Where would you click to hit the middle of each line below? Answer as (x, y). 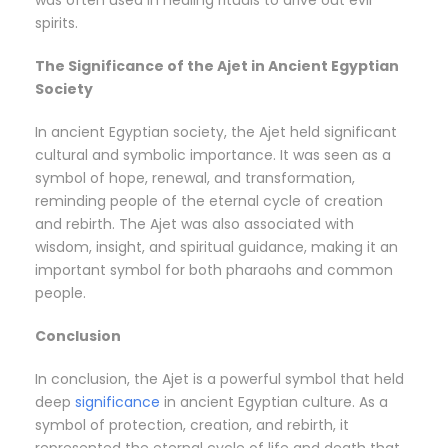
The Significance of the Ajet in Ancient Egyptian (217, 66)
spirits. (56, 23)
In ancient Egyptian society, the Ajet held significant (216, 132)
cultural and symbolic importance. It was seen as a (213, 155)
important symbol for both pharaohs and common (214, 270)
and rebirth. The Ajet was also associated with (194, 224)
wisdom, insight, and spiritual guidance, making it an (216, 247)
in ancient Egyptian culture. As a (274, 402)
